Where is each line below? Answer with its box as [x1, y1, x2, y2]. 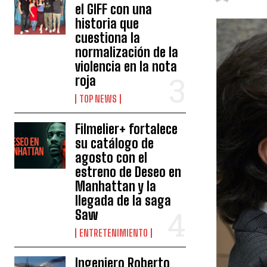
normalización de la [75, 44, 179, 60]
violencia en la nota [75, 58, 178, 74]
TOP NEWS [79, 93, 117, 104]
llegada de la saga [75, 193, 172, 209]
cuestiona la [75, 30, 141, 46]
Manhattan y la [75, 178, 157, 194]
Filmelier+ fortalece [75, 121, 178, 137]
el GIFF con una [75, 1, 153, 17]
